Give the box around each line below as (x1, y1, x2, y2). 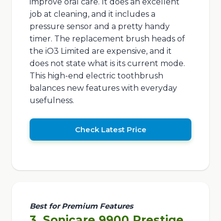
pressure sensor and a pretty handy (29, 22, 170, 32)
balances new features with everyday (29, 83, 177, 93)
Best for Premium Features (29, 201, 133, 211)
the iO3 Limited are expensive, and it (29, 46, 172, 56)
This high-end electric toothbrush (29, 71, 163, 81)
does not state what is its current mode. (29, 59, 185, 69)
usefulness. (29, 96, 74, 106)
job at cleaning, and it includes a (29, 9, 155, 19)
